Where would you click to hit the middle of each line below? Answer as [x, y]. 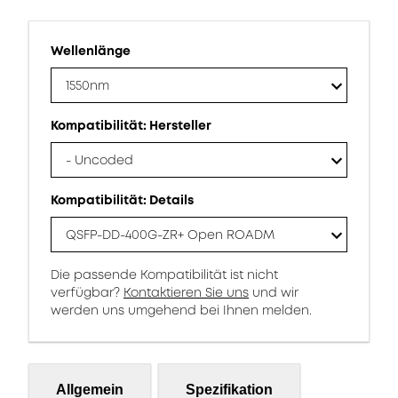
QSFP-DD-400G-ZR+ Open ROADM [170, 235]
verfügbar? [87, 292]
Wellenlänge [91, 51]
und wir [274, 292]
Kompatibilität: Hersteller [131, 125]
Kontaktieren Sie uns [186, 292]
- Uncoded [99, 160]
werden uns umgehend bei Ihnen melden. [181, 310]
